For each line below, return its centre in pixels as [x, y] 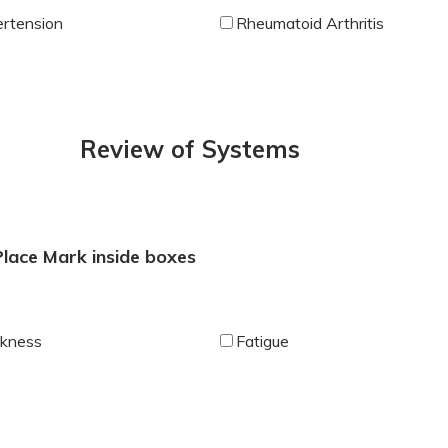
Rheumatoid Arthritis [309, 22]
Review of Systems [189, 148]
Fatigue [262, 340]
